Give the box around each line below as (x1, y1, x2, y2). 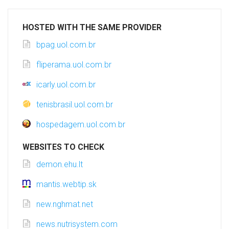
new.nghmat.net (36, 199, 93, 210)
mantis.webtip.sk (36, 179, 97, 190)
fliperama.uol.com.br (36, 60, 111, 70)
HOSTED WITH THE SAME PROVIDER (22, 22, 162, 33)
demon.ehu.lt (36, 159, 83, 170)
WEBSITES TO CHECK (22, 142, 104, 152)
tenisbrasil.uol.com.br (36, 100, 113, 110)
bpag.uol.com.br (36, 40, 96, 50)
